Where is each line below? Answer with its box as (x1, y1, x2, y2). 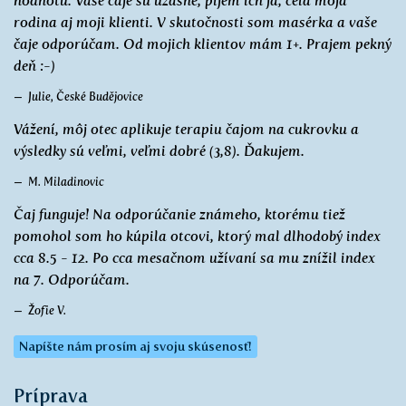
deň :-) (14, 57, 55, 74)
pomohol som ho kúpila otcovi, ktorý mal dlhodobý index (14, 227, 381, 245)
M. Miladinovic (28, 175, 104, 188)
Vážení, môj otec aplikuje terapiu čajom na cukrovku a (14, 121, 359, 138)
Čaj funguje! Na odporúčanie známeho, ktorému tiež (14, 206, 345, 223)
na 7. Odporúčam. (14, 271, 130, 288)
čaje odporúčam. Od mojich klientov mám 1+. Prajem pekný (14, 35, 391, 53)
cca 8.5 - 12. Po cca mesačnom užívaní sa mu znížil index (14, 249, 375, 266)
